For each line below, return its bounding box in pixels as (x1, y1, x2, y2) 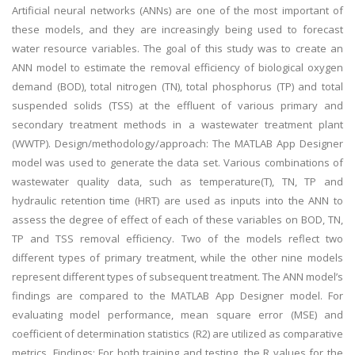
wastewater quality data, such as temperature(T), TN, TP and (12, 174, 343, 189)
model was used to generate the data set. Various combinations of (12, 155, 343, 170)
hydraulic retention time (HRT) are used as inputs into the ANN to (12, 193, 343, 208)
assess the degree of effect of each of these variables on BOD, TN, (12, 212, 343, 227)
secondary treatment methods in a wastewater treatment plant (12, 117, 343, 132)
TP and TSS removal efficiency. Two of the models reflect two (12, 231, 343, 246)
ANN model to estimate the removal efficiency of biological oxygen (12, 60, 343, 74)
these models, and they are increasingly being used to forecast (12, 22, 343, 36)
